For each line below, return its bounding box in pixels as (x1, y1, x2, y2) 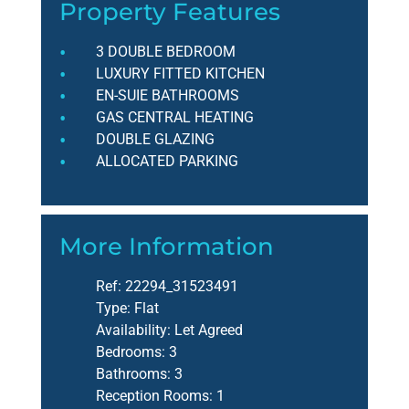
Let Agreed (171, 321, 243, 340)
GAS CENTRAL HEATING (96, 109, 254, 127)
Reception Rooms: (96, 387, 213, 405)
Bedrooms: (96, 343, 165, 362)
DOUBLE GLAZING (96, 131, 215, 149)
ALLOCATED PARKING (96, 152, 238, 171)
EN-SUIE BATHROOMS (96, 87, 239, 105)
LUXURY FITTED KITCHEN (96, 65, 265, 83)
